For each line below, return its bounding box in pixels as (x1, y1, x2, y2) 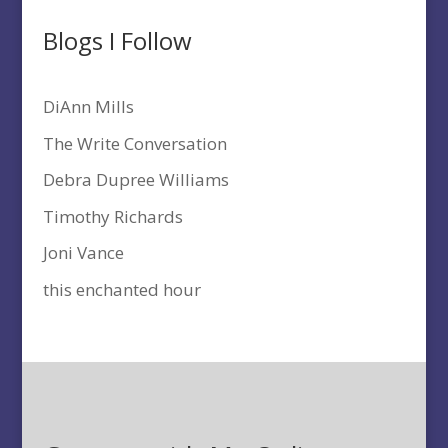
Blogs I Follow (42, 24, 192, 58)
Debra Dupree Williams (42, 168, 229, 192)
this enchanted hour (42, 277, 201, 301)
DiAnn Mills (42, 95, 134, 119)
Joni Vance (42, 241, 124, 265)
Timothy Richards (42, 204, 183, 228)
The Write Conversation (42, 131, 227, 155)
